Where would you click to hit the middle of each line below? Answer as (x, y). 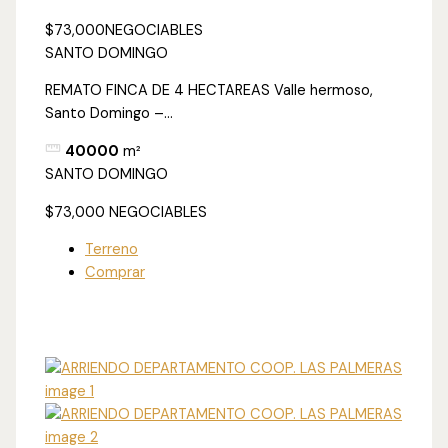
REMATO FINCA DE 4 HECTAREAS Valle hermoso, (209, 91)
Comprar (115, 273)
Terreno (112, 250)
